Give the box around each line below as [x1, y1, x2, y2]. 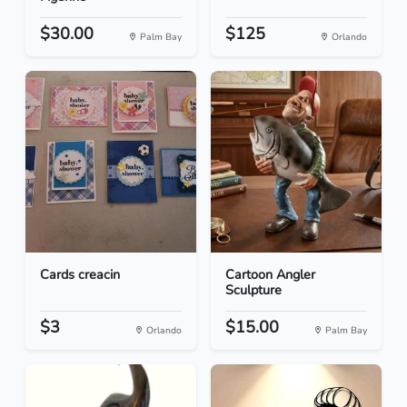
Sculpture [225, 281, 282, 300]
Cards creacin [40, 265, 120, 284]
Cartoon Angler [225, 265, 315, 284]
